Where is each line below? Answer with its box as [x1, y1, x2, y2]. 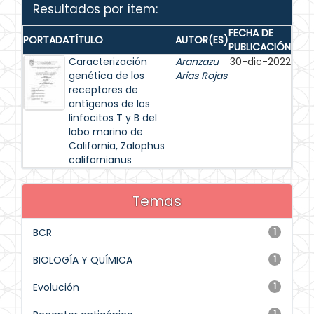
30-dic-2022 [230, 55, 291, 69]
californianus [69, 153, 132, 167]
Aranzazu [175, 55, 219, 69]
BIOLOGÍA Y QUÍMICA [33, 253, 132, 267]
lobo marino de [69, 125, 143, 139]
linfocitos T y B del [69, 111, 157, 125]
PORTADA [23, 33, 69, 47]
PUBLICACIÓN [228, 40, 291, 54]
